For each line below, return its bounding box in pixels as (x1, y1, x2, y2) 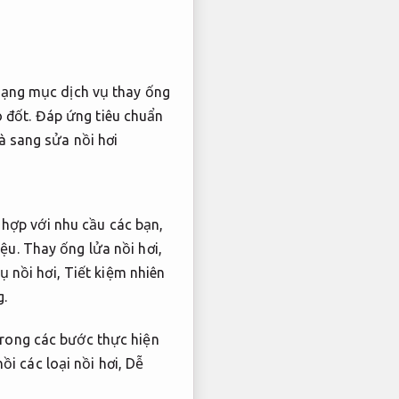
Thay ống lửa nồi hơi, (19, 240, 162, 257)
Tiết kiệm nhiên (63, 265, 166, 281)
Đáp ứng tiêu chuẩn (35, 107, 164, 124)
